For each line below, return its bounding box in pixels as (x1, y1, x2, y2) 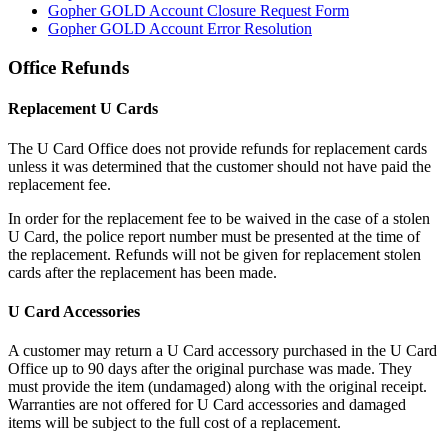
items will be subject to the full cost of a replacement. (8, 414, 341, 432)
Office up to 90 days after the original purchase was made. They (8, 360, 412, 378)
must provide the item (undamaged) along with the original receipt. (8, 378, 427, 396)
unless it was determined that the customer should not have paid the (8, 157, 431, 175)
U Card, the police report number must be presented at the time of (8, 227, 420, 245)
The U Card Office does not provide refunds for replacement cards (8, 139, 427, 157)
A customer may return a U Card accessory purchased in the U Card (8, 342, 437, 360)
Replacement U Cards (8, 100, 158, 118)
